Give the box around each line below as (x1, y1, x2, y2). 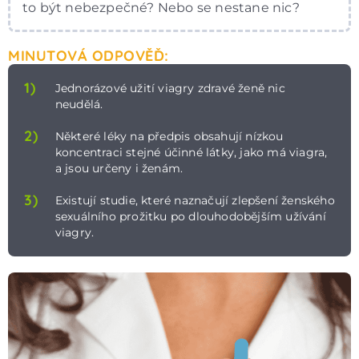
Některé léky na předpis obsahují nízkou (54, 128, 284, 143)
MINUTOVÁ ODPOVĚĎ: (8, 46, 169, 65)
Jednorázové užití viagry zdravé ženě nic (54, 80, 285, 95)
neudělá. (54, 96, 103, 111)
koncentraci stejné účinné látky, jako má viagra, (54, 144, 328, 159)
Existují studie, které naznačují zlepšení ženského (54, 192, 335, 208)
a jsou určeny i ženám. (54, 160, 184, 175)
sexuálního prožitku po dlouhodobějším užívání (54, 208, 326, 224)
